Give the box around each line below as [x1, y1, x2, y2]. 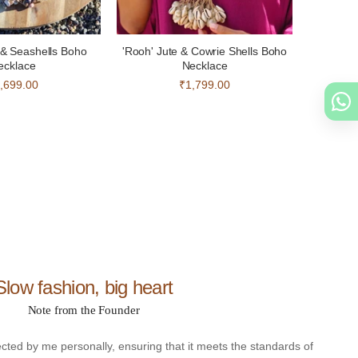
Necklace [181, 59, 228, 73]
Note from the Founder [27, 302, 140, 316]
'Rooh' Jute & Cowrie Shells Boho [121, 45, 288, 58]
